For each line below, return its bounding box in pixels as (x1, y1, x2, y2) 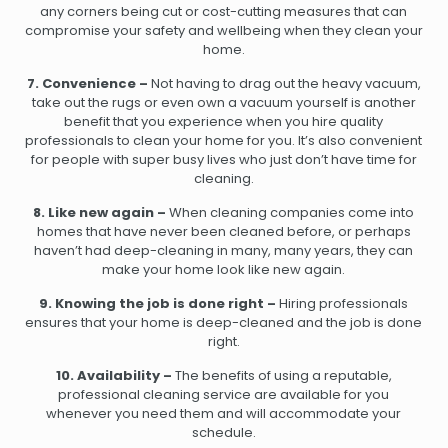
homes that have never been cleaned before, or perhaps (36, 222, 411, 242)
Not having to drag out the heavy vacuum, (147, 74, 421, 94)
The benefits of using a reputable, (171, 366, 392, 386)
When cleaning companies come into (166, 203, 415, 223)
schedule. (191, 423, 256, 443)
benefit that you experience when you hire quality (64, 112, 384, 132)
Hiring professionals (276, 294, 409, 314)
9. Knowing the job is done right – (39, 294, 277, 314)
